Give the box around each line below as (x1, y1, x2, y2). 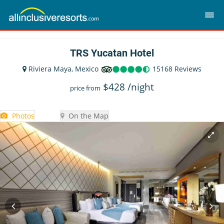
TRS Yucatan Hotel (70, 47, 154, 59)
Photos (10, 111, 34, 120)
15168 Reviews (150, 64, 201, 73)
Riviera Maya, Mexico (28, 64, 100, 73)
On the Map (66, 111, 108, 120)
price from (70, 83, 100, 92)
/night (127, 80, 154, 93)
